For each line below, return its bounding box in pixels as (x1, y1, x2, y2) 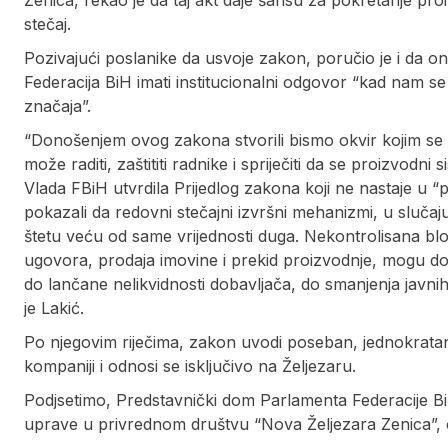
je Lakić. (24, 298, 84, 319)
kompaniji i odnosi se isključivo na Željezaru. (24, 356, 356, 377)
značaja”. (24, 96, 91, 117)
